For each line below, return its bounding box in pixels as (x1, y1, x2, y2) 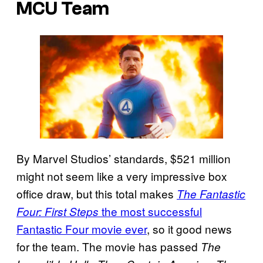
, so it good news (147, 220, 232, 237)
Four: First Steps (16, 203, 99, 219)
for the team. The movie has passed (16, 238, 201, 254)
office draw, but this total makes (16, 185, 177, 201)
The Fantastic (177, 186, 245, 201)
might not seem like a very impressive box (16, 167, 227, 184)
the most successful (99, 203, 202, 219)
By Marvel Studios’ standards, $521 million (16, 150, 231, 166)
